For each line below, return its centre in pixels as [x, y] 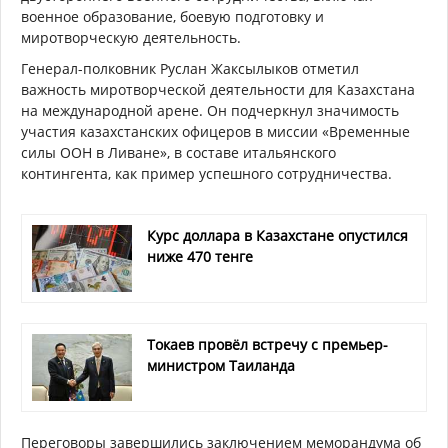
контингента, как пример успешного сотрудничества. [206, 173]
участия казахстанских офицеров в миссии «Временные [215, 131]
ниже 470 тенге [200, 256]
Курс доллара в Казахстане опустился [277, 235]
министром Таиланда [221, 365]
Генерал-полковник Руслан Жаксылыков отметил [190, 68]
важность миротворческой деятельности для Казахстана [218, 89]
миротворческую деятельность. [131, 37]
